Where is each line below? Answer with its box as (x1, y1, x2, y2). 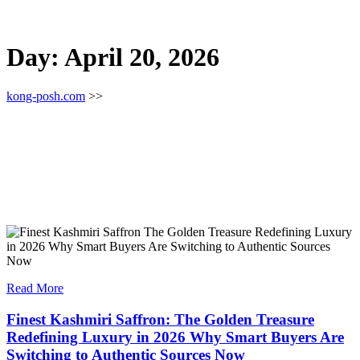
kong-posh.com (6, 88, 85, 103)
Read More (6, 281, 63, 295)
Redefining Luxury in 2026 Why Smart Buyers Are (6, 328, 344, 346)
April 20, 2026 (64, 42, 219, 72)
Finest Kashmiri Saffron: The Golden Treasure (6, 310, 314, 328)
